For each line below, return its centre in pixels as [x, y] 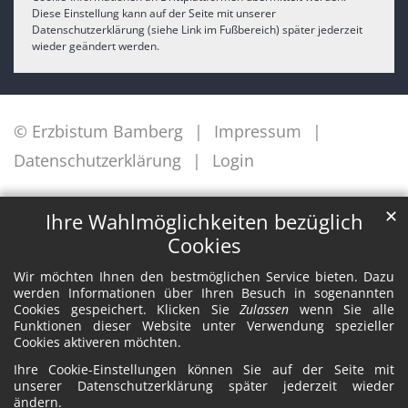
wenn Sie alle [342, 310]
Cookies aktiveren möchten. [97, 342]
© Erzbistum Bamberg [98, 132]
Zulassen [265, 310]
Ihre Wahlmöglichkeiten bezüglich [204, 222]
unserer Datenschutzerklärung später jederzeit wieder [204, 386]
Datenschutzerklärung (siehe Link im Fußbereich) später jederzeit [197, 30]
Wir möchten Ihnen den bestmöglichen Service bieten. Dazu [204, 277]
